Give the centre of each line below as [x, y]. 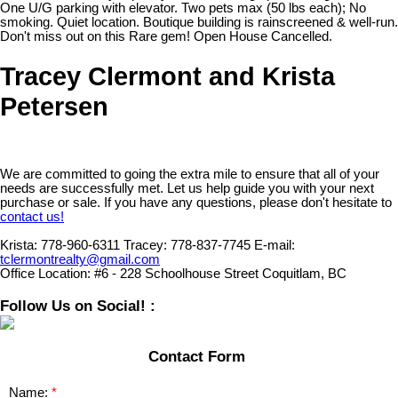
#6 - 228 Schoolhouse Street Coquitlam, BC [219, 274]
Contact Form [196, 356]
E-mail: [275, 246]
